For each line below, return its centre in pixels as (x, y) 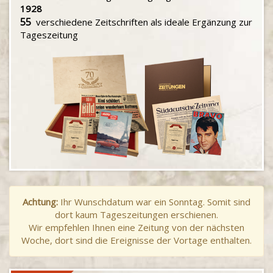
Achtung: (40, 202)
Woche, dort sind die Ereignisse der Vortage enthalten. (136, 240)
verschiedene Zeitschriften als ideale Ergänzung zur (142, 22)
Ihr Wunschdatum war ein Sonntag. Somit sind (154, 202)
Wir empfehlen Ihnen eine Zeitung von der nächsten (136, 227)
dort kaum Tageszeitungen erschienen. (136, 214)
